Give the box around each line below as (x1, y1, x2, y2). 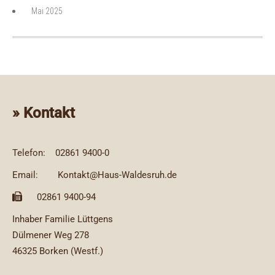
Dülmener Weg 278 (12, 229, 89, 241)
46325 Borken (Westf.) (12, 245, 103, 257)
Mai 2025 (31, 6, 63, 16)
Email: (12, 169, 38, 180)
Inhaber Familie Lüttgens (12, 213, 113, 225)
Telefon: (12, 147, 45, 158)
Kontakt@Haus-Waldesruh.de (58, 169, 177, 180)
